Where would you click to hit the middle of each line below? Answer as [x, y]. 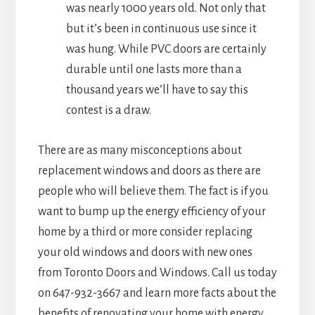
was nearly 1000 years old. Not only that [166, 8]
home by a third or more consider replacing [145, 232]
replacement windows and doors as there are [149, 171]
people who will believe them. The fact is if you [153, 191]
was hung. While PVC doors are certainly [166, 49]
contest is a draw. [108, 110]
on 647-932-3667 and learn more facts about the [157, 293]
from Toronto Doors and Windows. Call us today [157, 272]
